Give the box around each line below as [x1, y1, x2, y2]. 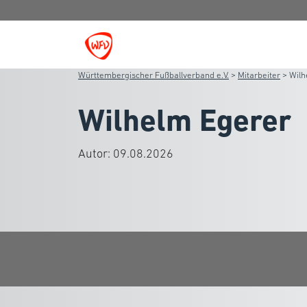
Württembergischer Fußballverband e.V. [78, 70, 229, 80]
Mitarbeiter [238, 70, 280, 80]
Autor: [78, 147, 113, 160]
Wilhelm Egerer [78, 102, 291, 138]
